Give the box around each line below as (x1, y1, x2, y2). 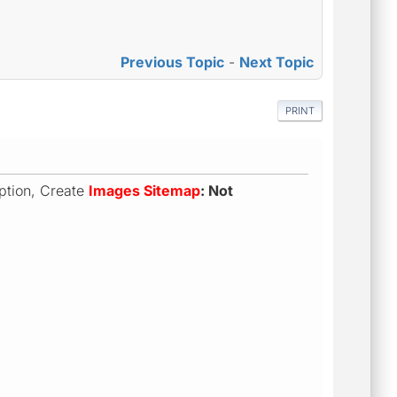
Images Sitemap (89, 181, 200, 199)
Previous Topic (121, 53, 224, 72)
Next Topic (239, 53, 314, 72)
